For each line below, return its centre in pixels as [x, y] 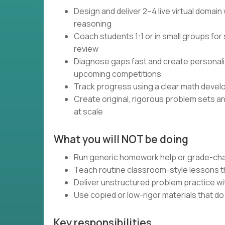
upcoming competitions [118, 74]
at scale [88, 111]
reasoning [93, 24]
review [86, 49]
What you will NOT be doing [121, 139]
